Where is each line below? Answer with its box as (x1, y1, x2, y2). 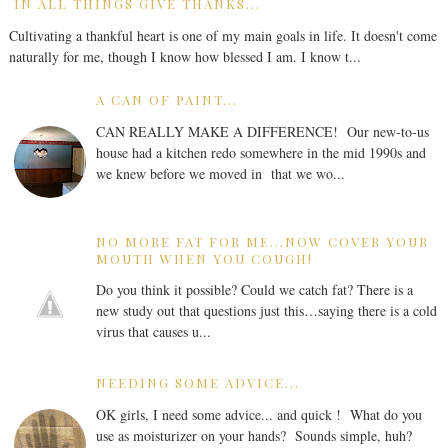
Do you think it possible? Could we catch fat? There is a (95, 280, 413, 300)
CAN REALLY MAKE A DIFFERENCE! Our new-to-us (95, 121, 429, 141)
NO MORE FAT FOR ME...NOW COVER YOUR (95, 232, 429, 250)
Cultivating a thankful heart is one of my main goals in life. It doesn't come (8, 25, 437, 45)
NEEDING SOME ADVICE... (95, 374, 300, 392)
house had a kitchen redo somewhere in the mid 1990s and (95, 142, 426, 162)
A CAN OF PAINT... (95, 91, 238, 109)
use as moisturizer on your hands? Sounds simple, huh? (95, 426, 417, 446)
